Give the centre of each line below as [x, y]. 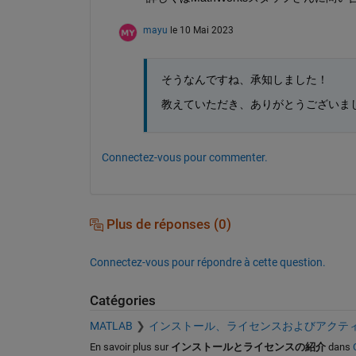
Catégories [122, 300]
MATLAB [111, 326]
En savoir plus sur [130, 347]
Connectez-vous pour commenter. [184, 157]
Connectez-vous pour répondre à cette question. [207, 262]
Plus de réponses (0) [167, 224]
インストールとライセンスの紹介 [248, 347]
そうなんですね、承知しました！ [244, 79]
